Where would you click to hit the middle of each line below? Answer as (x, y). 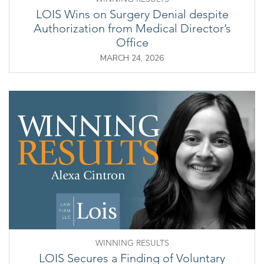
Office (132, 42)
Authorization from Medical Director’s (132, 28)
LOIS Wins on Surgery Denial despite (132, 14)
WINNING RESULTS (132, 242)
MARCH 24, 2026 (132, 58)
